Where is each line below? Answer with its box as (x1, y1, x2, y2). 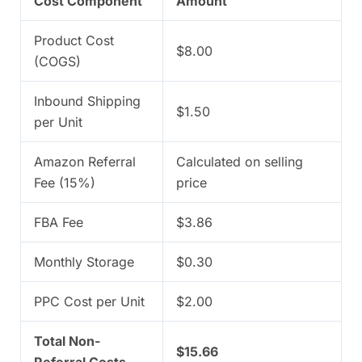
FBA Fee (34, 214, 83, 231)
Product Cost (34, 32, 114, 49)
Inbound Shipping (34, 93, 141, 110)
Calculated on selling (176, 154, 303, 170)
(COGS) (34, 53, 81, 70)
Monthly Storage (34, 254, 134, 271)
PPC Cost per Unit (34, 293, 145, 310)
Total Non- (34, 333, 100, 350)
